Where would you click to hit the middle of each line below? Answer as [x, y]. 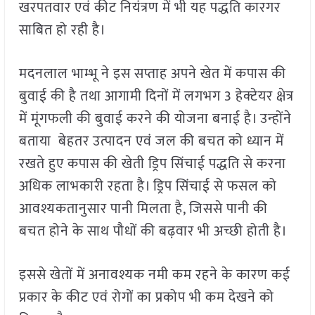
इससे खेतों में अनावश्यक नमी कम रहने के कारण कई [154, 275]
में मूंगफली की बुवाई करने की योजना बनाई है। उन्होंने [155, 119]
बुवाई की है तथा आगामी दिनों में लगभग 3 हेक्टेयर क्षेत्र [156, 97]
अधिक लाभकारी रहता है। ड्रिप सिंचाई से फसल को [148, 187]
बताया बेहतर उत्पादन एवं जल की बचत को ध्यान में [151, 142]
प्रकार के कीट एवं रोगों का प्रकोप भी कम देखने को [146, 298]
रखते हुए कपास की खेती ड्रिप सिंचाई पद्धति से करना [152, 164]
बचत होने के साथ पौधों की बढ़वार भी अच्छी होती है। [153, 232]
